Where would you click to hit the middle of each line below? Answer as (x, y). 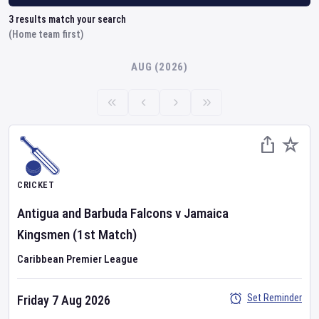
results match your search (70, 19)
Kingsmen (43, 235)
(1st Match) (105, 235)
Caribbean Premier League (78, 259)
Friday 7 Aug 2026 (64, 300)
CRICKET (36, 185)
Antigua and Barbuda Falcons (95, 213)
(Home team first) (46, 34)
